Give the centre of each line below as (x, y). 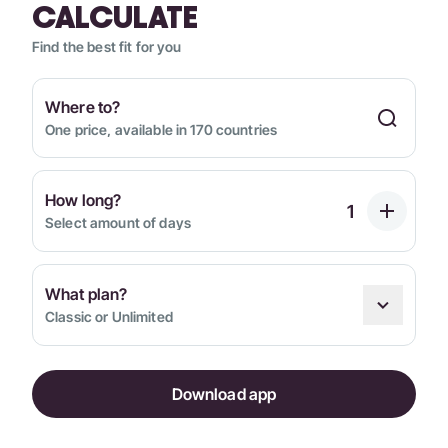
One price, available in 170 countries (161, 130)
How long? (83, 200)
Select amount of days (118, 223)
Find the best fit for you (107, 47)
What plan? (86, 294)
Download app (224, 394)
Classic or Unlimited (109, 317)
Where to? (83, 107)
